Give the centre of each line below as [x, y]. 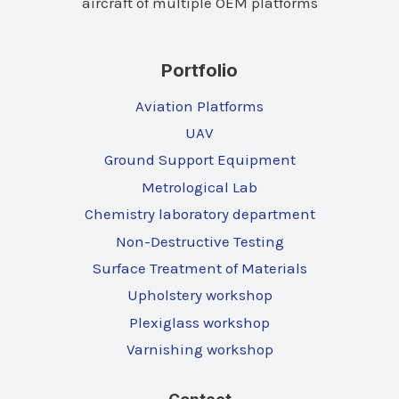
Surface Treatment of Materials [199, 268]
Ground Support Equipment [199, 160]
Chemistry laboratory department [199, 214]
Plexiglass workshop [199, 322]
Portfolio [199, 70]
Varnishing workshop [199, 350]
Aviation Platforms [199, 106]
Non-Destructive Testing [199, 241]
